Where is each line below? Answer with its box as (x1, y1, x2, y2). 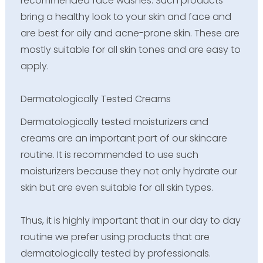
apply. (20, 59, 49, 73)
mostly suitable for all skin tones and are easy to (20, 42, 241, 56)
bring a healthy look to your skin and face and (20, 9, 231, 23)
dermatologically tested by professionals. (20, 247, 213, 261)
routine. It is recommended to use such (20, 148, 198, 162)
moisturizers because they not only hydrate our (20, 164, 237, 178)
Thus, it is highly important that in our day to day (20, 214, 241, 228)
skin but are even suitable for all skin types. (20, 181, 213, 195)
